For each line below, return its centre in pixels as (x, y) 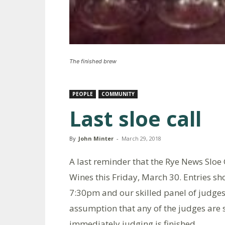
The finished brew (93, 61)
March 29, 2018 (141, 138)
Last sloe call (135, 119)
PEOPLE (83, 94)
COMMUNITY (118, 94)
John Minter (96, 138)
